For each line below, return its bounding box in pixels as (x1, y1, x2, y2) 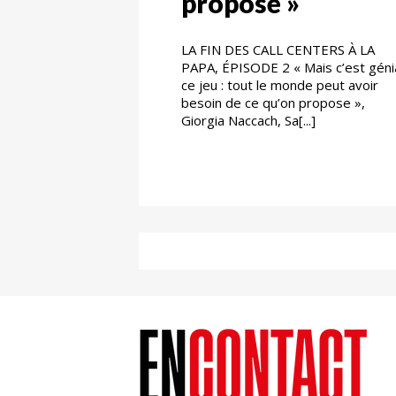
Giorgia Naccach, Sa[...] (181, 110, 316, 129)
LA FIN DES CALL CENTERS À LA (181, 40, 375, 58)
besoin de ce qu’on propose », (181, 93, 365, 111)
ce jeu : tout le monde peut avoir (181, 75, 378, 94)
